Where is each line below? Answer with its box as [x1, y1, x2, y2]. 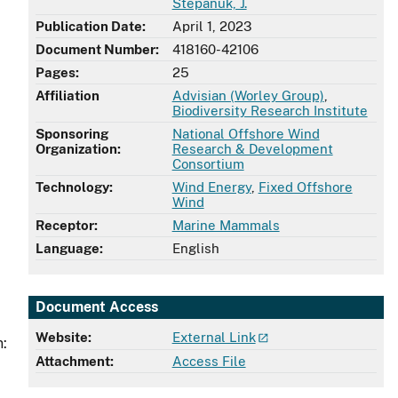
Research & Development [171, 141, 333, 157]
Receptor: [36, 218, 98, 234]
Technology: [36, 179, 113, 195]
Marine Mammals [171, 218, 280, 234]
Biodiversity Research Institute [171, 103, 368, 119]
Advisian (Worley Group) [171, 88, 324, 104]
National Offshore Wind [171, 126, 320, 142]
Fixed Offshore [258, 179, 353, 195]
